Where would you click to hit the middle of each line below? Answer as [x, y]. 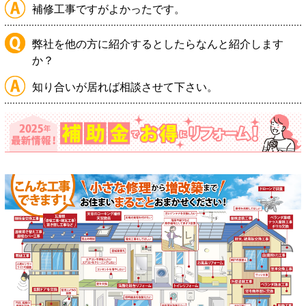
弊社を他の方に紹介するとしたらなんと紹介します [158, 44]
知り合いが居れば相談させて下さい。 [125, 87]
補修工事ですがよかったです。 [109, 10]
